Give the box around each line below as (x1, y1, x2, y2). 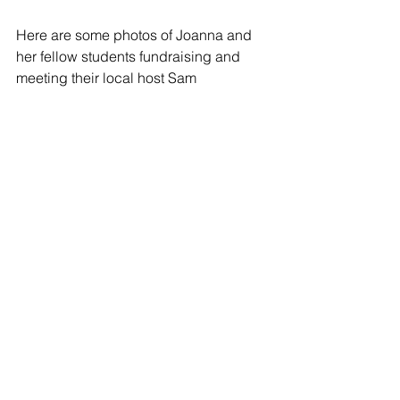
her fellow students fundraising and (16, 47, 244, 65)
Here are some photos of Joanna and (16, 26, 255, 44)
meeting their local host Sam (16, 69, 200, 87)
